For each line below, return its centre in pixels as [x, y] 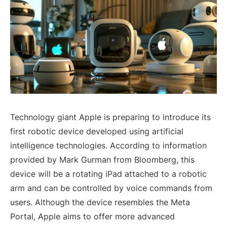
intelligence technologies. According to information [108, 145]
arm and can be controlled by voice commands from [111, 188]
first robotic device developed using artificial [97, 131]
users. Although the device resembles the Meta [100, 202]
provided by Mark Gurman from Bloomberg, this [102, 159]
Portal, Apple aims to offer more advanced [92, 216]
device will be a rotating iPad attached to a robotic [108, 174]
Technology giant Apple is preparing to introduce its [110, 117]
